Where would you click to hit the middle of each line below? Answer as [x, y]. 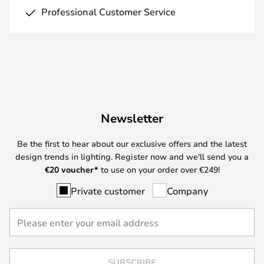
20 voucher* [74, 169]
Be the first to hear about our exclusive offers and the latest [132, 143]
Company [187, 190]
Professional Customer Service [108, 11]
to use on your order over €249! [159, 169]
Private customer [108, 190]
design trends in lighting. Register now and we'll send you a [132, 156]
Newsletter [132, 118]
